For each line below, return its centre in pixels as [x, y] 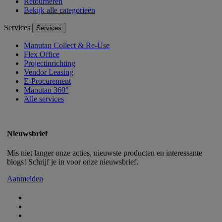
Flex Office [42, 55]
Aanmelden [25, 179]
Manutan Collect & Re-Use [67, 46]
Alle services [44, 99]
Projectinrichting [50, 63]
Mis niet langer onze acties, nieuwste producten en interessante [105, 153]
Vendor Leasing [49, 72]
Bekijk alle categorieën [59, 10]
